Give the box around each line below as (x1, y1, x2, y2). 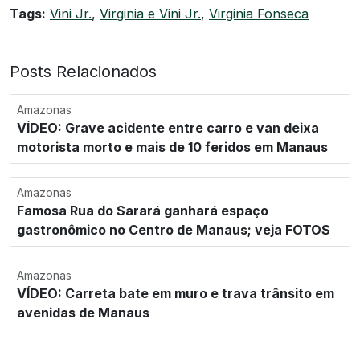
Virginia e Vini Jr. (100, 5, 201, 22)
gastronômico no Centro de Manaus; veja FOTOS (17, 221, 330, 238)
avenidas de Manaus (17, 304, 149, 321)
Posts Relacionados (10, 61, 157, 81)
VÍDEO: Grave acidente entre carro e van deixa (17, 119, 319, 136)
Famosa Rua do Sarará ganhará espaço (17, 202, 268, 219)
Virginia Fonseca (209, 5, 309, 22)
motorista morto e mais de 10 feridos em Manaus (17, 138, 328, 155)
